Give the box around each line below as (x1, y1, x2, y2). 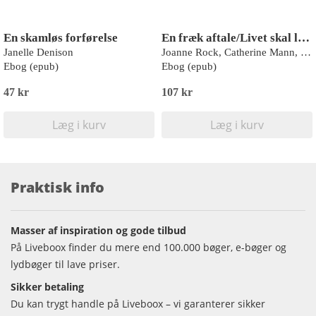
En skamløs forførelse (4, 31, 118, 44)
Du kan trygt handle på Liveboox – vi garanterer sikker (11, 297, 265, 310)
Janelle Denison (4, 47, 73, 58)
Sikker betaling (11, 280, 84, 293)
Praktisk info (11, 178, 104, 197)
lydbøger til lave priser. (11, 257, 120, 271)
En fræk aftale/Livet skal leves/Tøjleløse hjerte (298, 31, 310, 44)
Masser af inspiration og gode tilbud (11, 224, 186, 237)
